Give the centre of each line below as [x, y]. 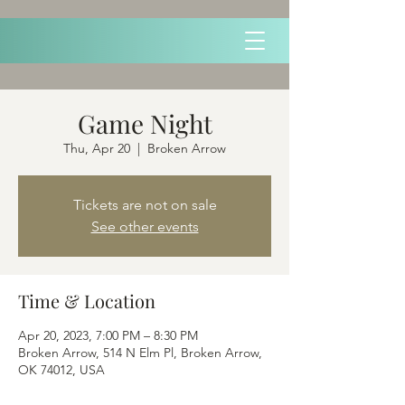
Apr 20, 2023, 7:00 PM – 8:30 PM [108, 335]
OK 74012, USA [61, 370]
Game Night [145, 123]
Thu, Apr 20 [97, 148]
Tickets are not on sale [145, 205]
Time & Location [87, 301]
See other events [145, 226]
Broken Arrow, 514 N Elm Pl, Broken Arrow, [140, 353]
